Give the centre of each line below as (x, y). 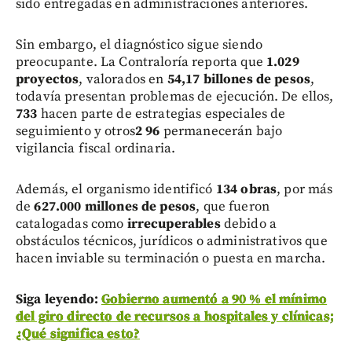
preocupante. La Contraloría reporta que (141, 62)
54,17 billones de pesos (239, 80)
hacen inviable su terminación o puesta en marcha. (171, 259)
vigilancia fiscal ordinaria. (96, 149)
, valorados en (123, 80)
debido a (249, 224)
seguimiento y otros (75, 132)
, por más (305, 190)
